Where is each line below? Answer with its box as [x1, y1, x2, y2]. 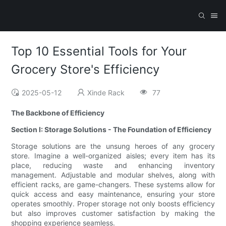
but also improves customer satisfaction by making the [11, 209, 215, 218]
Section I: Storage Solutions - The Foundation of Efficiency [11, 125, 212, 134]
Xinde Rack [87, 88, 125, 97]
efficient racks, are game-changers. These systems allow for [11, 180, 215, 189]
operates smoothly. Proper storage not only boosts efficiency [11, 199, 215, 208]
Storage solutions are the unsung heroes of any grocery [11, 142, 215, 151]
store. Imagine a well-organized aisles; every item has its [11, 151, 215, 160]
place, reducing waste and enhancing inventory [11, 161, 215, 170]
